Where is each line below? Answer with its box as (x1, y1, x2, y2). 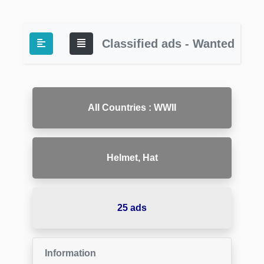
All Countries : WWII (88, 103, 176, 113)
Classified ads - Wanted (102, 37, 235, 50)
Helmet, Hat (106, 153, 158, 163)
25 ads (117, 203, 147, 213)
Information (45, 248, 96, 258)
